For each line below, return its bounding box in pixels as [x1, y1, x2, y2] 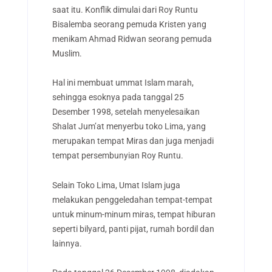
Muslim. [52, 48, 84, 58]
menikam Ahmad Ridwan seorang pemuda [52, 33, 212, 44]
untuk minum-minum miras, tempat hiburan [52, 209, 216, 219]
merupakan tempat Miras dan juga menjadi [52, 136, 214, 146]
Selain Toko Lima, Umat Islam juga [52, 180, 180, 190]
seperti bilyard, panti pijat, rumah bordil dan [52, 223, 214, 234]
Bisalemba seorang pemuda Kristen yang [52, 19, 206, 29]
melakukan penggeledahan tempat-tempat [52, 194, 212, 205]
